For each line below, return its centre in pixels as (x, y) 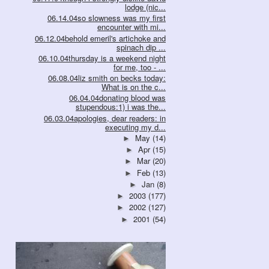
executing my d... (135, 127)
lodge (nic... (145, 7)
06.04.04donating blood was (117, 98)
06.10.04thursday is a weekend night (102, 58)
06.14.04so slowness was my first (107, 18)
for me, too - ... (140, 67)
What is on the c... (134, 87)
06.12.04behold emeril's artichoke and (100, 38)
